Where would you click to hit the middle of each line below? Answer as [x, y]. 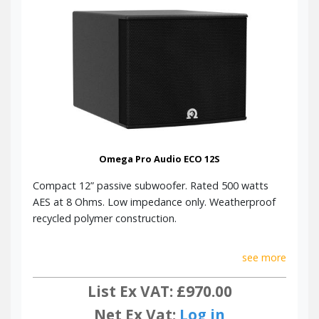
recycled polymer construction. [105, 218]
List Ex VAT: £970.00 [159, 292]
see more [264, 257]
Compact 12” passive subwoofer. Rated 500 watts [151, 185]
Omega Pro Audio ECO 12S [159, 158]
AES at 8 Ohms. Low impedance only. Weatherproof [154, 202]
